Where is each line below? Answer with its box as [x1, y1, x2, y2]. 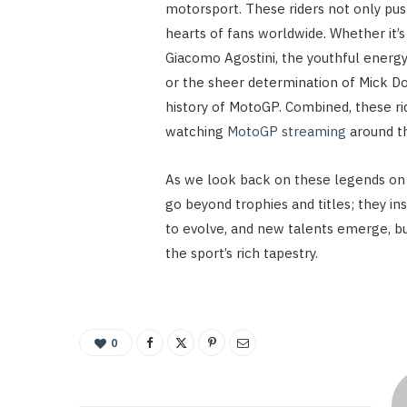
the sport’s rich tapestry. [164, 243, 318, 262]
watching [164, 122, 227, 140]
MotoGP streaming [226, 122, 346, 140]
